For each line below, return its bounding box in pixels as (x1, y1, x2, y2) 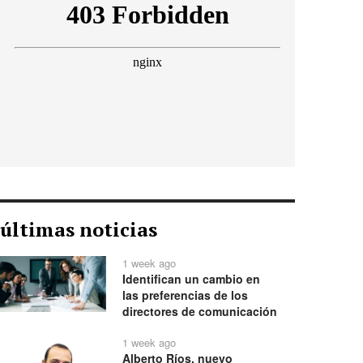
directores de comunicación (122, 302, 278, 319)
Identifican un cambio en (122, 270, 261, 287)
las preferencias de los (122, 286, 249, 303)
